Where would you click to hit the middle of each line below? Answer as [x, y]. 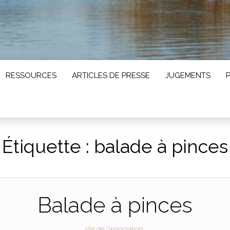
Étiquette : [48, 146]
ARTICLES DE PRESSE [111, 75]
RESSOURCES [31, 75]
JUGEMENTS [188, 75]
